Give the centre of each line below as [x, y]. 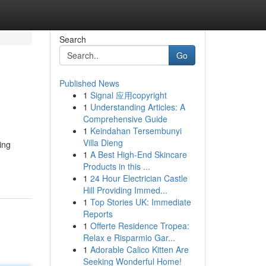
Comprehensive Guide [125, 119]
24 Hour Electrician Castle [139, 178]
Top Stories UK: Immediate [140, 202]
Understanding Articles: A [137, 107]
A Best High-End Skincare [138, 154]
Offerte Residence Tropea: [140, 226]
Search [72, 39]
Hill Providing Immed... [125, 190]
